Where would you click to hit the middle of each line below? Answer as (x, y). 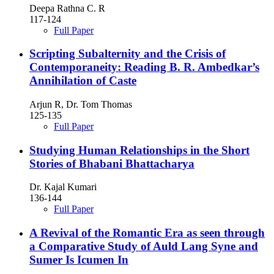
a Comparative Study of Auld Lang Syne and (144, 246)
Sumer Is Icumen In (79, 260)
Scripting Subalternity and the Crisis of (128, 54)
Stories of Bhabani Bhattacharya (112, 163)
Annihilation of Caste (83, 81)
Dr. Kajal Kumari (63, 187)
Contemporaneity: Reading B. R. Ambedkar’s (144, 67)
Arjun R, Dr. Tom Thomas (81, 105)
